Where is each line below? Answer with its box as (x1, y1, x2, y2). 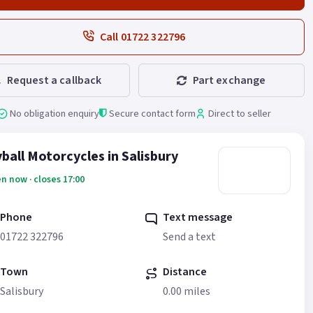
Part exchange (192, 72, 266, 88)
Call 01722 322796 (99, 29, 186, 45)
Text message (162, 209, 233, 225)
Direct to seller (208, 105, 271, 121)
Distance (162, 263, 207, 279)
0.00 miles (162, 283, 210, 299)
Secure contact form (109, 105, 196, 121)
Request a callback (6, 72, 102, 88)
